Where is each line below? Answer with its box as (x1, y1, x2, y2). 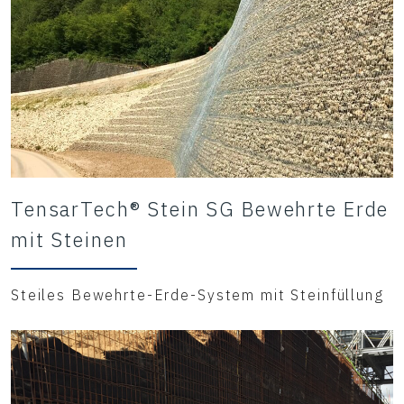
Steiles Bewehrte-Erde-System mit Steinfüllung (11, 286, 384, 305)
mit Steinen (11, 226, 128, 253)
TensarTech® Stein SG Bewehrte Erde (11, 196, 390, 223)
